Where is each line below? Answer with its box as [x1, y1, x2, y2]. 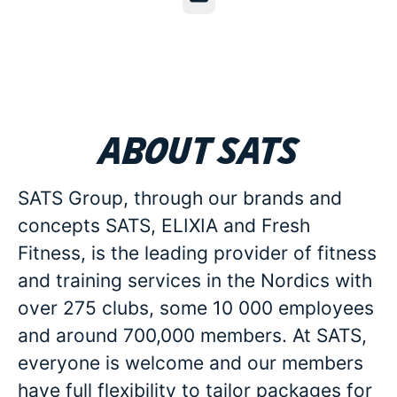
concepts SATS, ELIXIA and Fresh [18, 214, 310, 237]
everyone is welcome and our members [18, 352, 363, 374]
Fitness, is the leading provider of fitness [18, 242, 377, 264]
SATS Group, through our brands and [18, 187, 342, 209]
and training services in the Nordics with [18, 269, 372, 292]
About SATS [98, 128, 299, 170]
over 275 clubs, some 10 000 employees [18, 297, 374, 319]
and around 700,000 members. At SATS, [18, 324, 367, 346]
